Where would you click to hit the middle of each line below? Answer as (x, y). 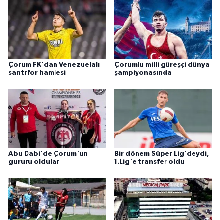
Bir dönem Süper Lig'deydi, (162, 153)
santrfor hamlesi (37, 73)
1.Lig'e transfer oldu (149, 161)
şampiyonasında (143, 73)
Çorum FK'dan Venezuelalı (54, 65)
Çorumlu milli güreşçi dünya (162, 65)
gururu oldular (34, 161)
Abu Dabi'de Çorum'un (48, 153)
